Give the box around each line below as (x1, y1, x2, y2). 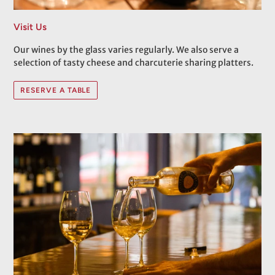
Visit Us (14, 21, 47, 33)
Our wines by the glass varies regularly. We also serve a (14, 44, 239, 55)
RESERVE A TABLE (20, 86, 91, 95)
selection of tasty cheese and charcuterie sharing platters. (14, 56, 254, 68)
